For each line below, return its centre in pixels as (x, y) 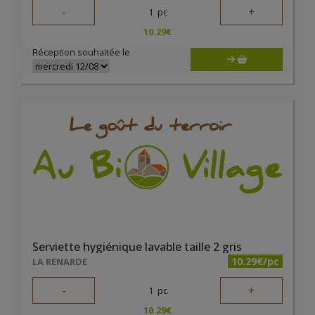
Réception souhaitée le (81, 52)
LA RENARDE (60, 262)
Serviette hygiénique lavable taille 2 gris (137, 247)
